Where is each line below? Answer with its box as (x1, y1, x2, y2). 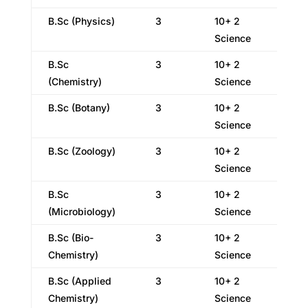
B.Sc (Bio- (47, 232, 93, 243)
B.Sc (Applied (47, 275, 111, 287)
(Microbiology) (47, 206, 115, 217)
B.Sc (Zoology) (47, 145, 115, 157)
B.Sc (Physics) (47, 15, 115, 27)
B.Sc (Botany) (47, 102, 110, 113)
